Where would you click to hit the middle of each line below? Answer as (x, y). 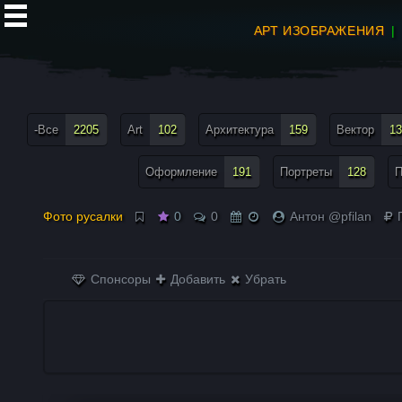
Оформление (181, 172)
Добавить (197, 279)
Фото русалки (83, 216)
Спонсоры (119, 279)
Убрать (264, 279)
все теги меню (56, 93)
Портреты (306, 172)
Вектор (355, 130)
